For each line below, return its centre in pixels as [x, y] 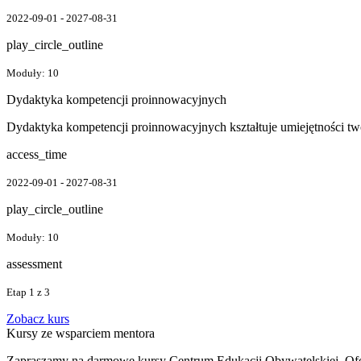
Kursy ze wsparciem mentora [81, 333]
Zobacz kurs [38, 318]
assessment [34, 263]
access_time [37, 154]
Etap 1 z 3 [28, 292]
